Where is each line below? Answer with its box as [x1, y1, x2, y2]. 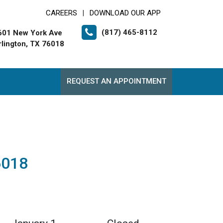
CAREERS [46, 8, 77, 17]
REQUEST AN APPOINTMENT [67, 77, 166, 86]
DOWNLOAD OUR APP [90, 8, 161, 17]
